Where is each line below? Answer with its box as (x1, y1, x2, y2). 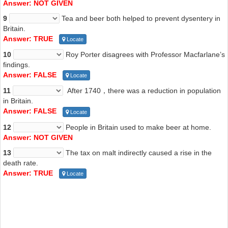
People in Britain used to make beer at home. (64, 123, 211, 131)
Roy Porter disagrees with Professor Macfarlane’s (64, 50, 225, 59)
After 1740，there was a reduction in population (63, 87, 221, 95)
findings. (3, 60, 30, 69)
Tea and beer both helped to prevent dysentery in (60, 14, 220, 22)
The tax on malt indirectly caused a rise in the (64, 148, 212, 157)
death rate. (3, 158, 38, 167)
